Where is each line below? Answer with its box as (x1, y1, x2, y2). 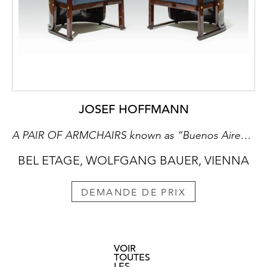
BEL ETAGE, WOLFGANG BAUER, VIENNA (18, 153, 249, 168)
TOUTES (114, 252, 150, 264)
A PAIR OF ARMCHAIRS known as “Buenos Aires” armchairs (240, 129, 251, 142)
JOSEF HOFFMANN (78, 102, 189, 117)
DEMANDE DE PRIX (81, 187, 186, 198)
